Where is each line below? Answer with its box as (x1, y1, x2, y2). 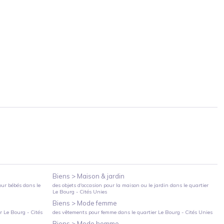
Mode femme (77, 198, 117, 207)
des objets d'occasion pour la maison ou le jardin (52, 181, 169, 188)
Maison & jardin (77, 171, 125, 180)
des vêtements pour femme (52, 208, 117, 215)
